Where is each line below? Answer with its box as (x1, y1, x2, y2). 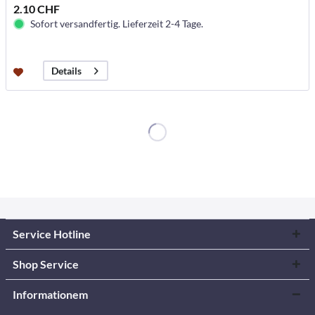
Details (51, 65, 82, 77)
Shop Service (13, 257, 79, 271)
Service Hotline (13, 226, 91, 240)
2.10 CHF (13, 2, 60, 16)
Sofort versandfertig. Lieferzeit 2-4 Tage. (30, 18, 204, 30)
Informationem (13, 287, 88, 301)
